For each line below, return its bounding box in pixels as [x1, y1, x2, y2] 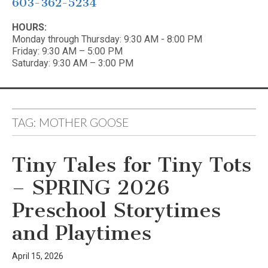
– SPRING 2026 [12, 175, 170, 200]
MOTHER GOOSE [39, 115, 129, 129]
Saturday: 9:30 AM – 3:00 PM [12, 57, 133, 69]
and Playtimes [12, 221, 151, 245]
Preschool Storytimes [12, 198, 221, 223]
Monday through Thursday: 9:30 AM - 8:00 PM [12, 33, 202, 45]
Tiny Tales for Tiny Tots [12, 153, 251, 177]
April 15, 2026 [12, 251, 63, 261]
